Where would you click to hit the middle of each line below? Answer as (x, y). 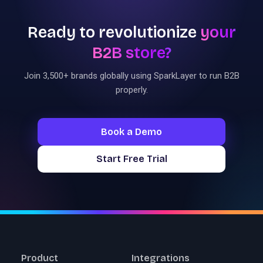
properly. (131, 90)
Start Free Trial (131, 159)
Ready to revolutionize (114, 32)
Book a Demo (131, 131)
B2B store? (131, 53)
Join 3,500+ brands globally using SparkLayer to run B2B (131, 76)
